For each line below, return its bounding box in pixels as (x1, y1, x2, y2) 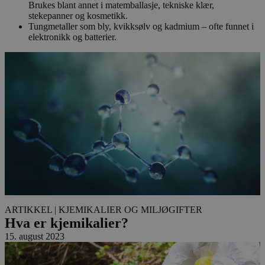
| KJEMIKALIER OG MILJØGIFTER (54, 205, 202, 215)
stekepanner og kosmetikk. (28, 11, 128, 21)
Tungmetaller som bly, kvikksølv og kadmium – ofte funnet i (28, 21, 254, 32)
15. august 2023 (5, 231, 64, 242)
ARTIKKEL (5, 205, 52, 215)
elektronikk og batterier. (28, 32, 117, 43)
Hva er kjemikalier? (5, 215, 128, 231)
